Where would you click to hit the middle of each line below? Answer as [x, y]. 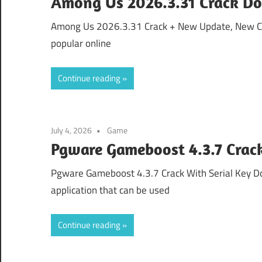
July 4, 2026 [71, 130]
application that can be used [110, 190]
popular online [81, 44]
